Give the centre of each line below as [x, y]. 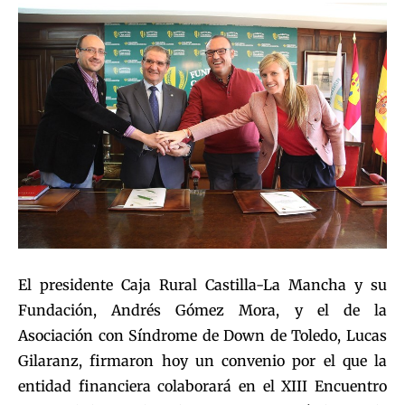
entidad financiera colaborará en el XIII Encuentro [202, 386]
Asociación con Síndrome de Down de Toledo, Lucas [202, 335]
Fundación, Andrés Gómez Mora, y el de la [202, 310]
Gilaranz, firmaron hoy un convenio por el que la [202, 360]
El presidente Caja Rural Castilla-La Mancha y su [202, 284]
